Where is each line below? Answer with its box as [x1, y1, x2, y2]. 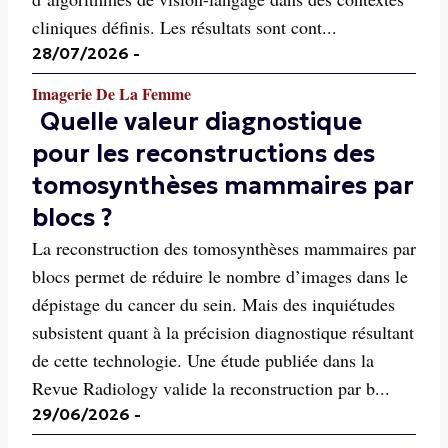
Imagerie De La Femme [32, 82, 191, 105]
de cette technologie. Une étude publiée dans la [32, 348, 374, 372]
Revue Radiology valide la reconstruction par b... [32, 376, 390, 400]
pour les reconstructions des [32, 139, 375, 169]
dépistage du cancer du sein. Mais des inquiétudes [32, 292, 395, 316]
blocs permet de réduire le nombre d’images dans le [32, 264, 408, 288]
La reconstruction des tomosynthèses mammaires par [32, 236, 416, 260]
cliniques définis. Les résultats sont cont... [32, 15, 337, 39]
